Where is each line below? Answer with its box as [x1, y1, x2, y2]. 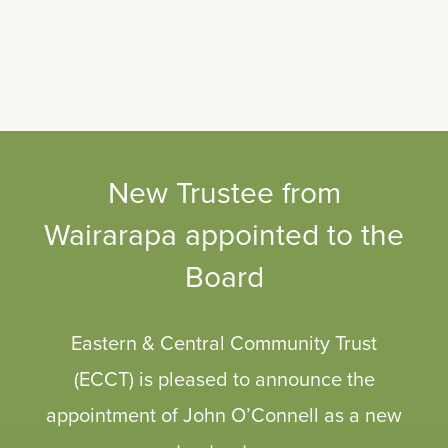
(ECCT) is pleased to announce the [73, 364, 375, 394]
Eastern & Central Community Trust [71, 328, 377, 358]
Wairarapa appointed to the [44, 212, 404, 255]
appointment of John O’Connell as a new [46, 400, 402, 430]
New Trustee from [107, 170, 341, 213]
